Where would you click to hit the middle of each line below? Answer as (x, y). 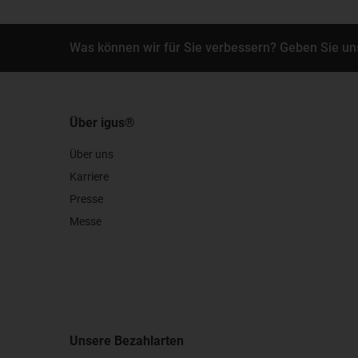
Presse (86, 199)
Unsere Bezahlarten (127, 341)
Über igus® (102, 123)
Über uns (91, 155)
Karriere (89, 177)
